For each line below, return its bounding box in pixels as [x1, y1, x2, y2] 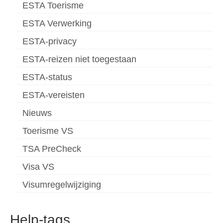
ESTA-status [22, 72, 72, 82]
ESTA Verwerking [22, 18, 92, 28]
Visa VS [22, 161, 54, 172]
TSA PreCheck [22, 143, 81, 154]
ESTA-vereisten [22, 90, 85, 100]
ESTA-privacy [22, 36, 77, 46]
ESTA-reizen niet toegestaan [22, 54, 136, 64]
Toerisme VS [22, 125, 73, 136]
